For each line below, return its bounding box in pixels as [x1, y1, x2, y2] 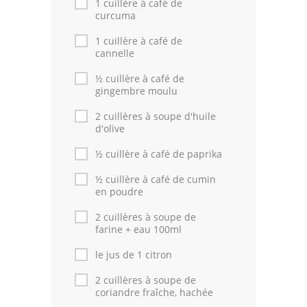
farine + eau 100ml [95, 223, 182, 236]
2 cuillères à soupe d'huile [95, 110, 216, 123]
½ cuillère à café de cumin [95, 173, 216, 186]
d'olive [95, 122, 125, 135]
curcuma [95, 9, 136, 22]
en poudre [95, 185, 143, 198]
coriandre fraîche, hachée [95, 286, 213, 299]
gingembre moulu [95, 84, 177, 97]
